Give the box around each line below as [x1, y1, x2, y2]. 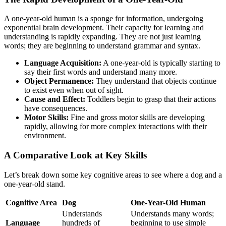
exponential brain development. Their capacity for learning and [4, 23, 204, 32]
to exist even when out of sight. [24, 86, 124, 95]
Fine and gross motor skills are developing [69, 113, 205, 122]
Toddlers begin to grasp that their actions [85, 95, 216, 104]
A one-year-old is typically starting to [101, 59, 220, 68]
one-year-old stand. [4, 179, 65, 188]
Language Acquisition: [24, 59, 101, 68]
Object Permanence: [24, 77, 94, 86]
